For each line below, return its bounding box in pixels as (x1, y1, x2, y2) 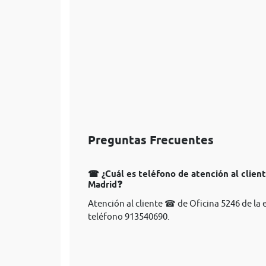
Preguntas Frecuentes (88, 133, 214, 147)
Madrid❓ (88, 179, 122, 190)
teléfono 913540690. (88, 211, 170, 221)
